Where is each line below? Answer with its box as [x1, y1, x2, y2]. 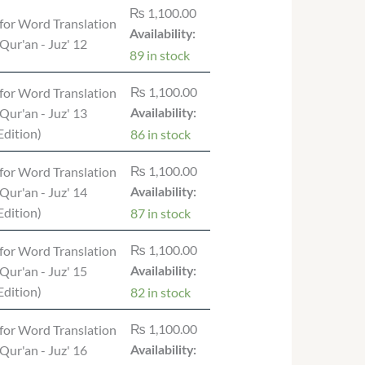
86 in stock [130, 126, 191, 143]
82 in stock [130, 284, 191, 301]
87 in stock [130, 205, 191, 222]
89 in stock [129, 47, 190, 64]
